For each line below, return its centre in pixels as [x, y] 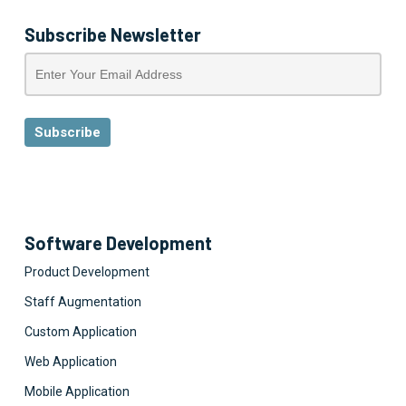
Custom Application [80, 332]
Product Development [87, 272]
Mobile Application [77, 391]
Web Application [70, 362]
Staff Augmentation [82, 302]
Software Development [118, 243]
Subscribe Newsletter [112, 34]
